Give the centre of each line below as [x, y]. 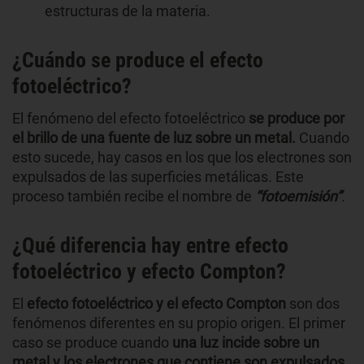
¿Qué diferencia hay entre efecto [150, 245]
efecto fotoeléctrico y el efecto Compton [158, 303]
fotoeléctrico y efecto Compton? [149, 271]
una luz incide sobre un [246, 342]
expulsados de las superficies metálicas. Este [158, 176]
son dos [314, 303]
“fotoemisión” [298, 196]
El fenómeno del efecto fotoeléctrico [130, 118]
